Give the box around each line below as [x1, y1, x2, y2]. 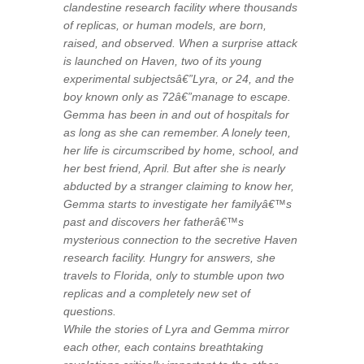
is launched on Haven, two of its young [63, 54, 262, 67]
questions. [63, 304, 117, 318]
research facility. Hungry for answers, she [63, 250, 276, 264]
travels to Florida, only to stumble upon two [63, 268, 285, 282]
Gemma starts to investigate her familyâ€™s [63, 197, 292, 210]
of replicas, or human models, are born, [63, 18, 267, 32]
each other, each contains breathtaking [63, 340, 264, 353]
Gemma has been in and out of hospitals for [63, 107, 290, 121]
